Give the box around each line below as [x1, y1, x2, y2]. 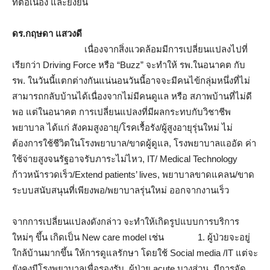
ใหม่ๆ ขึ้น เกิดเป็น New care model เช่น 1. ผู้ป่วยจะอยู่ [12, 232, 250, 243]
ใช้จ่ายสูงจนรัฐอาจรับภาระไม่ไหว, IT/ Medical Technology [12, 154, 237, 165]
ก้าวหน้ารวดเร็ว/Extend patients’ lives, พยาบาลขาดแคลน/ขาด [12, 169, 254, 180]
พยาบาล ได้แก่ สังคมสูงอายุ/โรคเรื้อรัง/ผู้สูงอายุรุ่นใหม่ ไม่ [12, 122, 233, 133]
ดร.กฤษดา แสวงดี [12, 28, 258, 39]
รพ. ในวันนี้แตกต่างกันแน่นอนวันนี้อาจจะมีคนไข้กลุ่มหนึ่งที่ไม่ [12, 75, 250, 86]
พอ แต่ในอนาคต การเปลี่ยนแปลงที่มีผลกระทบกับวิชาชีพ [12, 107, 231, 118]
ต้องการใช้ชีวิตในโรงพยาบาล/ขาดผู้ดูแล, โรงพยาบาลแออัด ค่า [12, 138, 256, 149]
